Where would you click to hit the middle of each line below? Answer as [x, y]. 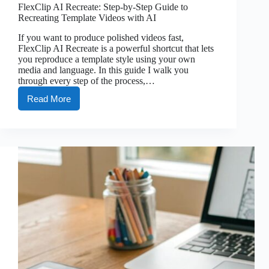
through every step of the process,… [86, 81]
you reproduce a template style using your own [107, 59]
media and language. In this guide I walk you [103, 70]
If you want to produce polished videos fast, [101, 38]
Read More [49, 98]
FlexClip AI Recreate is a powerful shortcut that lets [116, 49]
